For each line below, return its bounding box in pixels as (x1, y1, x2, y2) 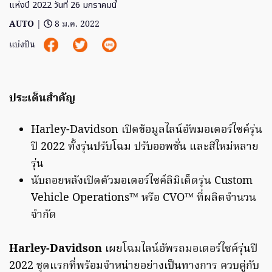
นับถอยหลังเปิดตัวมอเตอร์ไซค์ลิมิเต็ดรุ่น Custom (31, 172, 253, 191)
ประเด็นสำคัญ (9, 90, 75, 108)
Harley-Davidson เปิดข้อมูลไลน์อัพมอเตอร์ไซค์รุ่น (31, 121, 262, 140)
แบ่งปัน (9, 38, 38, 53)
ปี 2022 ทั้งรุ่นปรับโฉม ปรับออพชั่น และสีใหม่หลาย (31, 138, 259, 157)
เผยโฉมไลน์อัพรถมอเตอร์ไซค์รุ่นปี (102, 240, 257, 259)
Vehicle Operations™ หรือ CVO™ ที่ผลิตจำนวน (31, 189, 256, 208)
